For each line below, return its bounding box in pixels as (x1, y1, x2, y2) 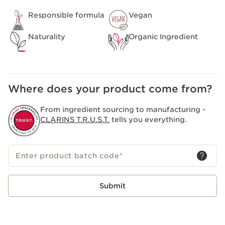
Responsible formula (28, 11, 104, 19)
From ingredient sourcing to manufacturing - (40, 105, 205, 114)
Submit (99, 182, 126, 190)
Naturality (28, 32, 65, 41)
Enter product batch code (16, 152, 120, 160)
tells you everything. (109, 116, 187, 124)
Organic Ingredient (129, 32, 198, 41)
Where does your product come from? (8, 83, 212, 95)
